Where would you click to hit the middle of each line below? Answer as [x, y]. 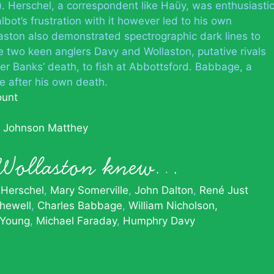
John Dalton [164, 190]
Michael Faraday [76, 220]
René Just [224, 190]
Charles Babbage [80, 205]
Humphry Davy [159, 220]
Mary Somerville [89, 190]
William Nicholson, [173, 205]
